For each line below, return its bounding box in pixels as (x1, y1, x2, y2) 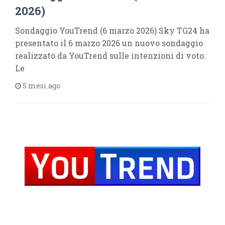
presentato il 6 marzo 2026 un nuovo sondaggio (15, 37, 203, 48)
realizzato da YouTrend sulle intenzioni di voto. (15, 50, 206, 61)
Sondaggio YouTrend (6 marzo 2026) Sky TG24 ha (15, 25, 209, 36)
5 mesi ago (21, 80, 60, 90)
